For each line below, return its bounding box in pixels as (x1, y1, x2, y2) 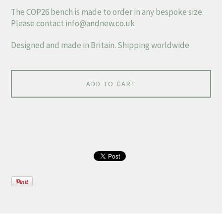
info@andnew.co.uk (65, 18, 135, 29)
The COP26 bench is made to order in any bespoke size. (11, 6, 204, 18)
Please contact (11, 18, 66, 29)
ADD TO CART (86, 79, 136, 88)
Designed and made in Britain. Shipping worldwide (11, 39, 190, 51)
